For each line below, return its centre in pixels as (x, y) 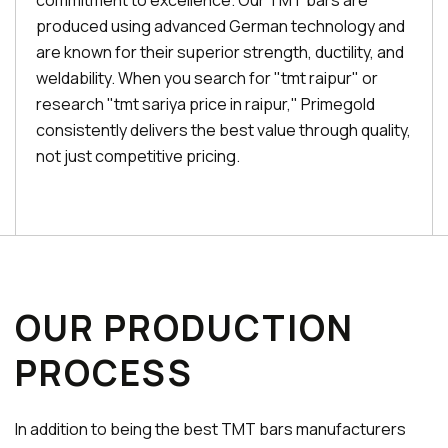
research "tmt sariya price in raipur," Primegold (205, 104)
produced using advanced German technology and (220, 26)
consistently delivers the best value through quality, (223, 130)
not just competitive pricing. (138, 156)
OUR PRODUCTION (184, 328)
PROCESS (104, 373)
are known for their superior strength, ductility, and (220, 52)
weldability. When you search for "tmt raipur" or (207, 78)
